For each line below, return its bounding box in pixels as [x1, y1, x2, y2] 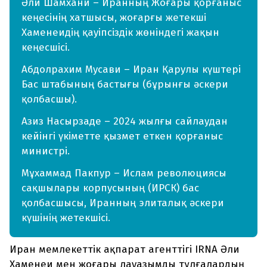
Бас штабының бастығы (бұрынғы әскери [21, 78, 228, 91]
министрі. [21, 145, 70, 158]
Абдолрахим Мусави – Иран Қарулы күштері [21, 63, 241, 76]
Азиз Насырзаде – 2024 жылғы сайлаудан [21, 115, 228, 128]
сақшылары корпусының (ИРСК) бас [21, 182, 199, 195]
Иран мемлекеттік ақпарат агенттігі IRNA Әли [10, 243, 240, 256]
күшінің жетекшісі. [21, 212, 110, 225]
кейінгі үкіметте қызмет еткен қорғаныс [21, 130, 223, 143]
